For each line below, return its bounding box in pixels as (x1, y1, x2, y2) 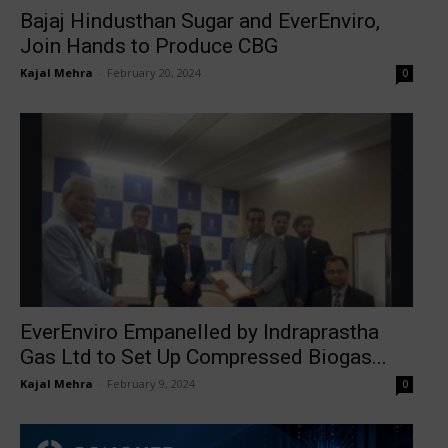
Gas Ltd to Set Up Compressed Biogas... (20, 345, 387, 370)
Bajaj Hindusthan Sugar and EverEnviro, (20, 9, 380, 34)
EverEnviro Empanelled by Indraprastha (20, 320, 379, 345)
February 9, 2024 (107, 376, 195, 392)
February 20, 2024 (107, 65, 201, 81)
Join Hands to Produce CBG (20, 34, 278, 59)
